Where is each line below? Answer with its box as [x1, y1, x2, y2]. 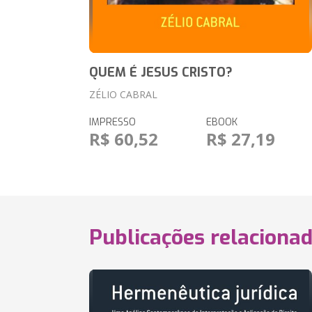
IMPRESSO [89, 116, 136, 129]
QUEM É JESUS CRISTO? [89, 64, 233, 81]
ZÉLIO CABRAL [89, 88, 158, 101]
